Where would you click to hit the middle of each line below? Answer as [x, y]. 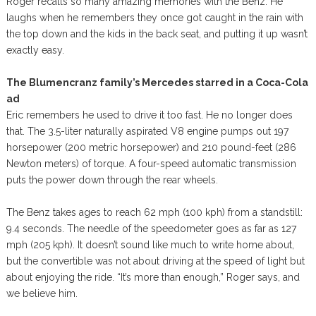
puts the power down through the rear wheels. [112, 180]
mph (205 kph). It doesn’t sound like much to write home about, [150, 245]
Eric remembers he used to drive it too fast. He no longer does [149, 115]
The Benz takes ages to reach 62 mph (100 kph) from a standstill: [154, 213]
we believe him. [42, 294]
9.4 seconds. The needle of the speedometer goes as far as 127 [151, 229]
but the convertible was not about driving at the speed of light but [155, 261]
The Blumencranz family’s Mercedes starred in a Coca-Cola [157, 83]
